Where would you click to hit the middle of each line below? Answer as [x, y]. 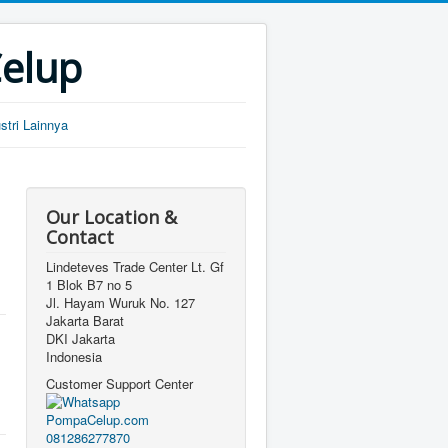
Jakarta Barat [85, 320]
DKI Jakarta [80, 338]
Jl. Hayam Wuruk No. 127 [120, 302]
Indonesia [74, 356]
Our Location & [111, 216]
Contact [80, 236]
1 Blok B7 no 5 [89, 284]
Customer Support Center [119, 383]
